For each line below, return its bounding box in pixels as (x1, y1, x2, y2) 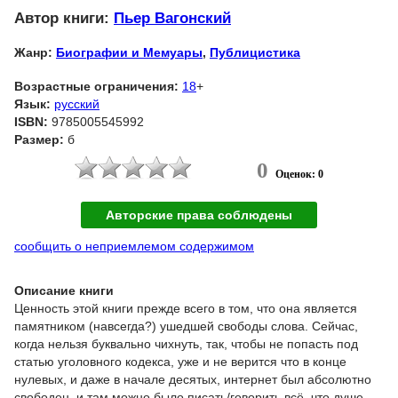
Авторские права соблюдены (106, 207, 292, 222)
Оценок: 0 (275, 167, 323, 180)
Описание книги (14, 283, 114, 298)
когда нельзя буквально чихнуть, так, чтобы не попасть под (14, 336, 358, 351)
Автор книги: (14, 9, 114, 27)
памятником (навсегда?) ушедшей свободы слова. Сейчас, (14, 318, 358, 333)
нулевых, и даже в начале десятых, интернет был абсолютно (14, 371, 371, 386)
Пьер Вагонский (114, 9, 231, 27)
